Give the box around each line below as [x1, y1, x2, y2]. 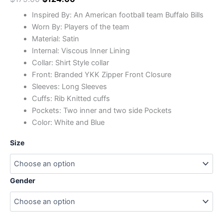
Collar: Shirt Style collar [31, 58, 109, 68]
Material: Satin [31, 34, 79, 44]
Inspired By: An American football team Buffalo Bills [31, 10, 204, 20]
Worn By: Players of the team [31, 22, 129, 32]
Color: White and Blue [31, 118, 105, 127]
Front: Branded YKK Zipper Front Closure [31, 70, 171, 80]
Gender [10, 176, 35, 185]
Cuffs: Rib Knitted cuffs [31, 94, 110, 104]
